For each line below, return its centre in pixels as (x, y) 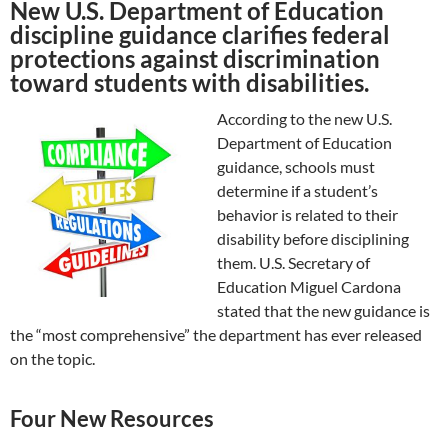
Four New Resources (112, 418)
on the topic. (52, 358)
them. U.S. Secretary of (293, 262)
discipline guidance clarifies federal (200, 34)
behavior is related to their (307, 214)
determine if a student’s (297, 190)
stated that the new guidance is (323, 310)
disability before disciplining (313, 238)
